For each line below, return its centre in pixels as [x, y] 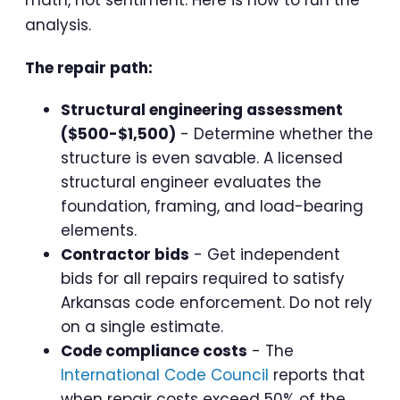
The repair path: [89, 68]
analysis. [58, 25]
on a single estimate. [142, 327]
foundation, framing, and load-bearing [212, 207]
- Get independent [265, 255]
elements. [99, 231]
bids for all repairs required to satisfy [203, 279]
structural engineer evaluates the [191, 183]
